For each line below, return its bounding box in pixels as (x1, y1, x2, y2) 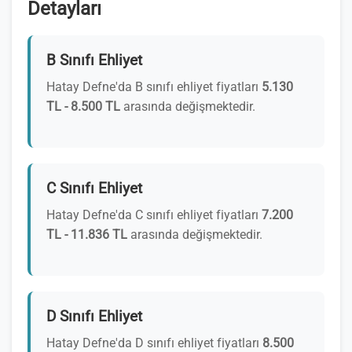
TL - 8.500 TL (46, 99, 120, 114)
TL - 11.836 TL (46, 227, 127, 242)
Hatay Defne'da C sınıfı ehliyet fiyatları (46, 207, 262, 222)
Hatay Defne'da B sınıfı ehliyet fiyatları (46, 79, 262, 94)
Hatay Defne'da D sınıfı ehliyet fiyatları (46, 335, 262, 350)
